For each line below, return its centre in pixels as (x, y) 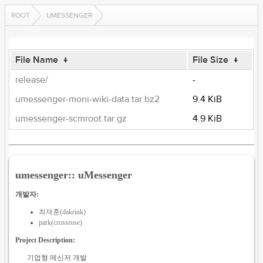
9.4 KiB (208, 99)
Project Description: (45, 240)
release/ (32, 80)
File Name (37, 60)
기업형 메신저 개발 (57, 257)
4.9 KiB (208, 119)
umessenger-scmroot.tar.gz (71, 119)
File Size (211, 60)
